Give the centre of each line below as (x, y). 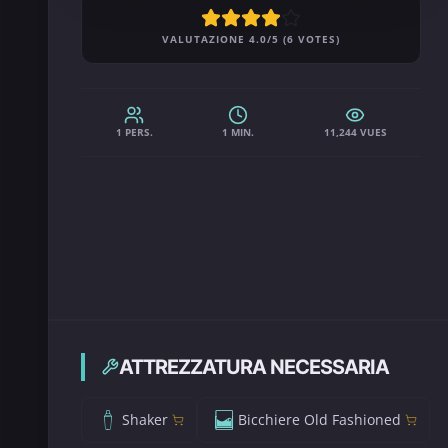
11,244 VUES (355, 132)
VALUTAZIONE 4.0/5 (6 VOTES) (251, 39)
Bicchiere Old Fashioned (319, 419)
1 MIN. (238, 132)
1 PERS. (134, 132)
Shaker (145, 419)
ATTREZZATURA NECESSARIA (254, 367)
